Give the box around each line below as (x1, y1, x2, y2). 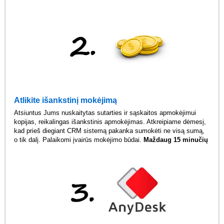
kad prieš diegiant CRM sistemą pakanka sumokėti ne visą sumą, (14, 127, 205, 135)
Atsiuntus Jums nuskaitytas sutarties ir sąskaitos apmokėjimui (14, 109, 196, 117)
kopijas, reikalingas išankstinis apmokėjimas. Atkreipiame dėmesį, (14, 118, 206, 126)
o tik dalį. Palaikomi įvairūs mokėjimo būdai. (14, 136, 144, 144)
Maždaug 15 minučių (143, 136, 208, 144)
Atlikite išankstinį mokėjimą (14, 96, 117, 105)
